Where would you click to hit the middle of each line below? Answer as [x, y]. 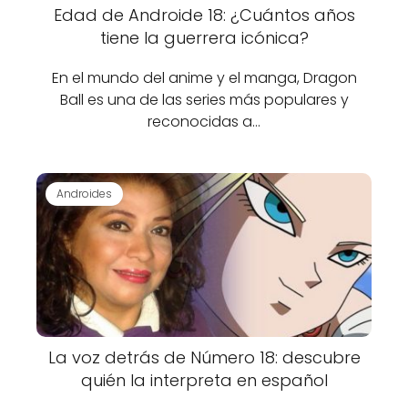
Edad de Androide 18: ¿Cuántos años [204, 15]
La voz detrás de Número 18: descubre [204, 357]
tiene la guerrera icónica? [204, 38]
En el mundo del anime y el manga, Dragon [204, 78]
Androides [84, 193]
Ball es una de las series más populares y [204, 100]
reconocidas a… [204, 122]
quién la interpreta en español [204, 380]
